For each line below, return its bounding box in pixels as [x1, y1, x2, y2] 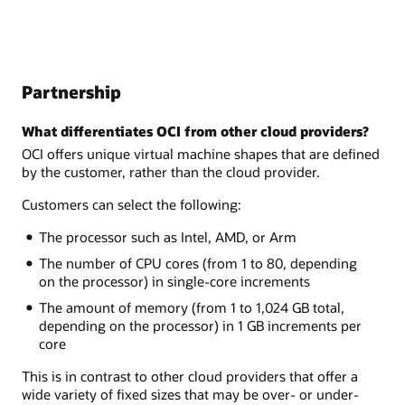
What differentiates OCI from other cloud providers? [22, 121, 369, 140]
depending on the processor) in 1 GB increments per [38, 316, 362, 335]
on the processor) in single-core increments [38, 272, 310, 291]
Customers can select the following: [22, 195, 241, 214]
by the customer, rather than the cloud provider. [22, 162, 320, 181]
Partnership [22, 80, 121, 104]
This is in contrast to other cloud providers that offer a [22, 367, 358, 386]
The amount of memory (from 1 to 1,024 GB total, [38, 298, 344, 317]
